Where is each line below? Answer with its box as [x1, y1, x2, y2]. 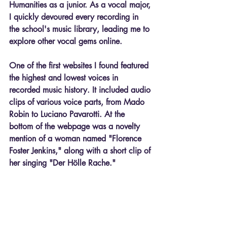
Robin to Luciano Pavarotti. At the [9, 108, 127, 120]
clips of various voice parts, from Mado [9, 96, 147, 107]
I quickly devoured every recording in [9, 11, 141, 22]
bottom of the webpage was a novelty [9, 121, 142, 132]
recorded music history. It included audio [9, 84, 153, 95]
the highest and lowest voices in [9, 72, 121, 83]
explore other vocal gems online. [9, 35, 122, 47]
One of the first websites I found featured [9, 60, 151, 71]
